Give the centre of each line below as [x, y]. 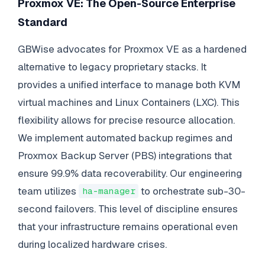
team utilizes [48, 191]
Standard [42, 22]
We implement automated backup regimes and [125, 138]
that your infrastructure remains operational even [127, 226]
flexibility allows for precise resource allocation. [126, 120]
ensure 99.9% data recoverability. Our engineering [130, 173]
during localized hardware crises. [92, 244]
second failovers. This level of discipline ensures [127, 209]
